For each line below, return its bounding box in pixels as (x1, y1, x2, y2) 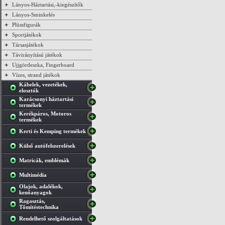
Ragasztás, (19, 198, 45, 204)
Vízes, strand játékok (12, 72, 60, 78)
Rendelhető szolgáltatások (19, 215, 82, 221)
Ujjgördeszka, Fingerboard (12, 62, 74, 68)
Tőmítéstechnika (19, 204, 59, 210)
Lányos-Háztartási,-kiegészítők (12, 2, 83, 8)
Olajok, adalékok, (19, 183, 63, 189)
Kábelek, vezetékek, (19, 81, 67, 87)
